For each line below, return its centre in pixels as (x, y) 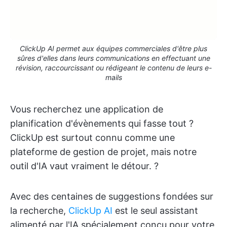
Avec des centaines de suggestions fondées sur (112, 196)
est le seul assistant (155, 210)
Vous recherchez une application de (87, 109)
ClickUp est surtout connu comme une (92, 137)
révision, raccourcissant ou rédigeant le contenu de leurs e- (113, 67)
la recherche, (39, 210)
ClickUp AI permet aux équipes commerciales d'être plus (113, 48)
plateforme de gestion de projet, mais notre (103, 152)
